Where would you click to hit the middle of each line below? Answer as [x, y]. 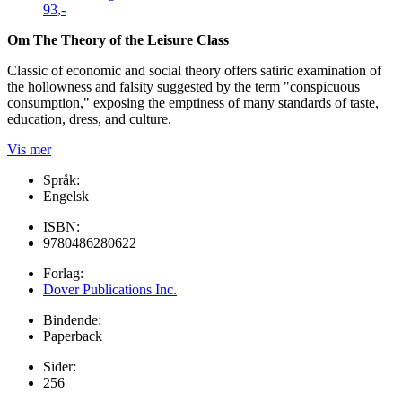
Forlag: [63, 273]
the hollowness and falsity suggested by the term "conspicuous [184, 86]
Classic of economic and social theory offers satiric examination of [194, 70]
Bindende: [72, 319]
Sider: [60, 366]
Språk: [61, 179]
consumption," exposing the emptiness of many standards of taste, [193, 102]
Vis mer [29, 149]
